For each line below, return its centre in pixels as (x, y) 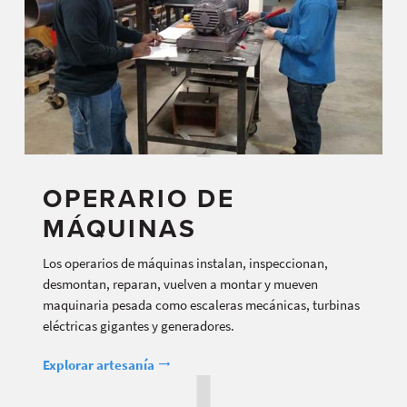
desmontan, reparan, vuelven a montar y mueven (180, 283)
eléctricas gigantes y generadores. (139, 325)
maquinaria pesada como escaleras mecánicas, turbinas (201, 304)
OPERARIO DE (139, 199)
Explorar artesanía (100, 364)
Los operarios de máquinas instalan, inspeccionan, (185, 263)
